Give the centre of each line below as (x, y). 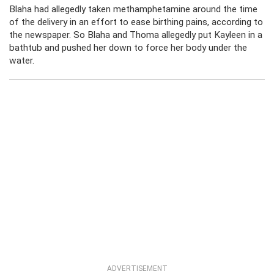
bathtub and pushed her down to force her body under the (128, 48)
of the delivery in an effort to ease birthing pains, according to (136, 22)
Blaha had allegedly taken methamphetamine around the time (133, 9)
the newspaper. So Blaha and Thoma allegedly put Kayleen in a (136, 35)
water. (22, 61)
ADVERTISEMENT (137, 268)
